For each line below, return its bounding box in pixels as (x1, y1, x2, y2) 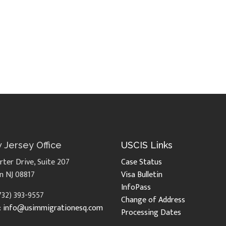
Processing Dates (121, 206, 182, 220)
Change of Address (121, 193, 186, 207)
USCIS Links (121, 140, 173, 151)
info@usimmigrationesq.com (3, 201, 103, 215)
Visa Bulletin (121, 168, 163, 182)
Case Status (121, 155, 162, 169)
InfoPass (121, 181, 151, 195)
